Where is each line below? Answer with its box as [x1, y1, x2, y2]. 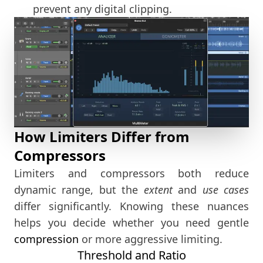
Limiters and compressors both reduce [14, 166, 249, 181]
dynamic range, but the [14, 183, 144, 197]
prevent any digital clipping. [33, 2, 172, 16]
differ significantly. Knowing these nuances [14, 199, 249, 214]
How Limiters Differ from [14, 127, 190, 147]
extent [143, 183, 173, 197]
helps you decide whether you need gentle [14, 215, 249, 230]
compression [14, 232, 79, 247]
